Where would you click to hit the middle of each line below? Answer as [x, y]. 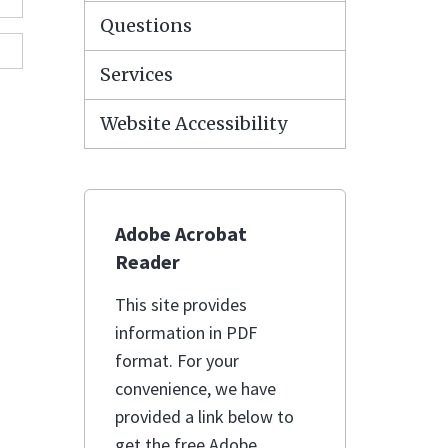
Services [136, 74]
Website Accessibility [193, 123]
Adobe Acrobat [180, 233]
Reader [147, 261]
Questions [145, 25]
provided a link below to [204, 416]
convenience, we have [195, 388]
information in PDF [185, 332]
